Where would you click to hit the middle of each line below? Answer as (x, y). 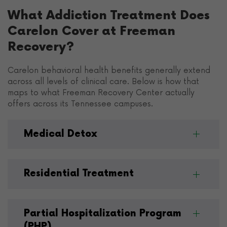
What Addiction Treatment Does (109, 15)
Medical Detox (61, 134)
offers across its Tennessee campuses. (80, 104)
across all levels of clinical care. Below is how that (103, 82)
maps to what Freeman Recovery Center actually (101, 93)
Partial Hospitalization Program (103, 213)
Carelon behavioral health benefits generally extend (109, 70)
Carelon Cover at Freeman (91, 31)
